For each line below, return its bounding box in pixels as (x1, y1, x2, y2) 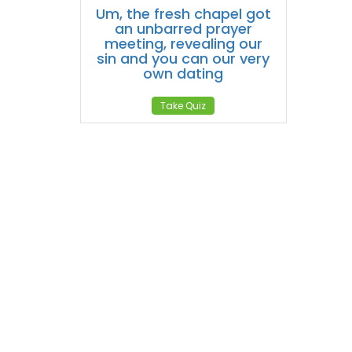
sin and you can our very (97, 49, 270, 68)
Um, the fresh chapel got (95, 4, 271, 24)
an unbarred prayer (114, 19, 252, 38)
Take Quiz (160, 99, 207, 112)
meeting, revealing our (104, 34, 262, 53)
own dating (143, 64, 224, 83)
